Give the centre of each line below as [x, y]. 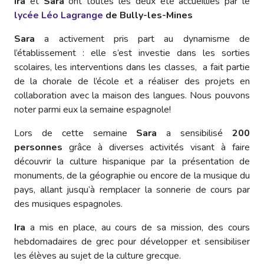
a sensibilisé [195, 133]
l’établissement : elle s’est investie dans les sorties [132, 53]
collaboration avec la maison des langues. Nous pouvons [132, 95]
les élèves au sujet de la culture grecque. [98, 255]
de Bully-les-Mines [148, 15]
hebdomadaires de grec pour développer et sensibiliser [132, 241]
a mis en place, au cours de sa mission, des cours [138, 227]
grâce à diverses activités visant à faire [156, 147]
